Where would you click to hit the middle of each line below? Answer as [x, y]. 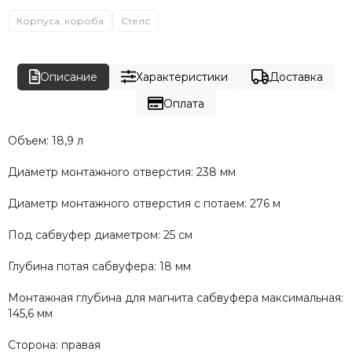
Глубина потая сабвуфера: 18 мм [99, 266]
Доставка [296, 77]
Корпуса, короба [60, 20]
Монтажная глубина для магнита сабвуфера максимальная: [176, 297]
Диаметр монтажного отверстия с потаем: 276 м [144, 203]
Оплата [184, 103]
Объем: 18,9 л [46, 140]
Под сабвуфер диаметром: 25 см [100, 235]
